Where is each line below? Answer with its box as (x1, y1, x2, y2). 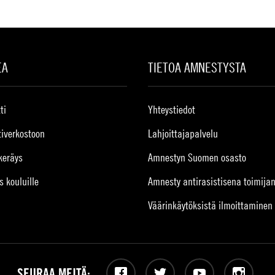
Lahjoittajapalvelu (148, 127, 219, 140)
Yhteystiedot (148, 103, 196, 116)
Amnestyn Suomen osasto (148, 151, 247, 164)
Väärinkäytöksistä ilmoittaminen (148, 199, 273, 212)
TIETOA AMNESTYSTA (148, 60, 247, 76)
